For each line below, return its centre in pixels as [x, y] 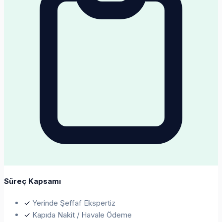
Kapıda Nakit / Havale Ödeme [82, 215]
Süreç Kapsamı [32, 181]
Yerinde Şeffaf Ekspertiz [74, 203]
